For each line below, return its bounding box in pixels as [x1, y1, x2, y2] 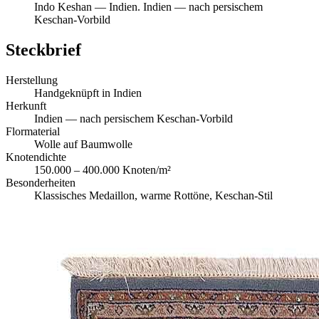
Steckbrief [6, 41, 81, 60]
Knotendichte [6, 151, 66, 164]
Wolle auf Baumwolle [34, 138, 132, 151]
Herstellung [6, 74, 58, 87]
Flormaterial [6, 125, 60, 138]
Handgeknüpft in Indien [34, 87, 142, 100]
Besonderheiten [6, 177, 75, 189]
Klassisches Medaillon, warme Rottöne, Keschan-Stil [34, 189, 273, 202]
